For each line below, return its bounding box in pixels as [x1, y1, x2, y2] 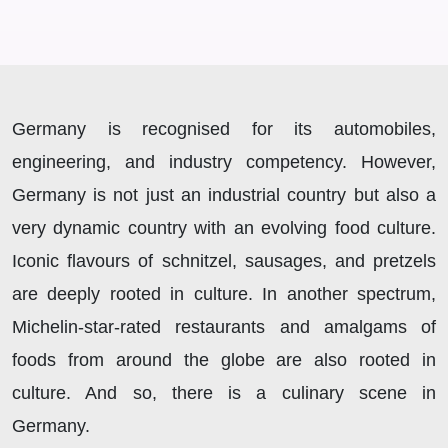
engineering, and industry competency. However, [12, 152, 436, 173]
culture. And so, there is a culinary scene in [12, 383, 436, 404]
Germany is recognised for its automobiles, [12, 119, 436, 140]
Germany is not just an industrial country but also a [12, 185, 436, 206]
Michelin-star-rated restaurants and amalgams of [12, 317, 436, 338]
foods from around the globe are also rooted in [12, 350, 436, 371]
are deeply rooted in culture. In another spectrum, [12, 284, 436, 305]
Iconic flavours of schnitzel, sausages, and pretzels [12, 251, 436, 272]
